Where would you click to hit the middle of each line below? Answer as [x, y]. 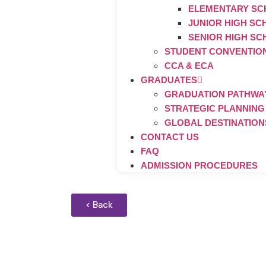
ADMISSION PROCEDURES [199, 165]
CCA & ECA [189, 66]
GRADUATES [169, 80]
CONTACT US [170, 137]
